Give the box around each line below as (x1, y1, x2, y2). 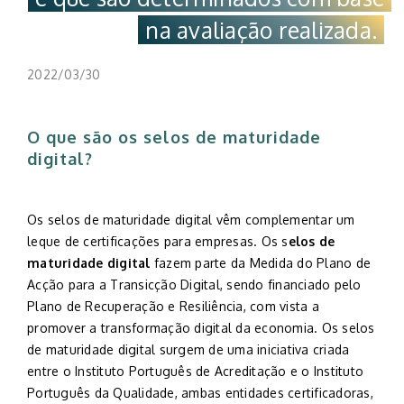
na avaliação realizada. (145, 15, 377, 44)
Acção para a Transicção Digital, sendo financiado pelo (27, 277, 362, 292)
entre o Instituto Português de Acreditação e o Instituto (27, 363, 363, 379)
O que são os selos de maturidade (27, 127, 321, 147)
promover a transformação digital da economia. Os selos (27, 320, 375, 335)
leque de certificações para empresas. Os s (27, 234, 289, 249)
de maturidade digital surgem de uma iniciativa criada (27, 342, 350, 357)
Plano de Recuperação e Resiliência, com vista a (27, 298, 319, 314)
